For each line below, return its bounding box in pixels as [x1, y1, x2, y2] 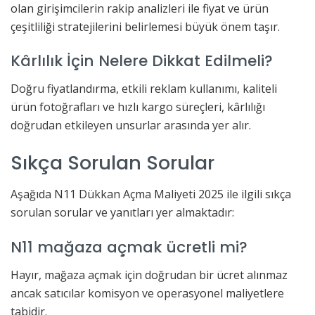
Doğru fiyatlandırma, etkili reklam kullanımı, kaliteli [11, 80, 277, 96]
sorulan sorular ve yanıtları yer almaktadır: [11, 205, 234, 221]
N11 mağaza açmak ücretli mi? [11, 236, 247, 258]
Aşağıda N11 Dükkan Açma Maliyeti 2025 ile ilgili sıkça [11, 186, 291, 202]
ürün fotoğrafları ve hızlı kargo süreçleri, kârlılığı [11, 98, 265, 115]
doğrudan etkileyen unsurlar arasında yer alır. [11, 117, 251, 133]
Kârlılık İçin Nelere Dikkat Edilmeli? [11, 50, 273, 72]
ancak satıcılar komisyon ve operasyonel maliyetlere [11, 285, 284, 301]
